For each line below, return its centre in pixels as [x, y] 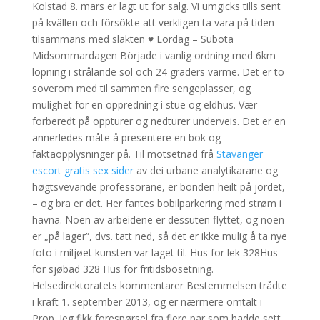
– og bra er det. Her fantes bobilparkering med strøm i [156, 203]
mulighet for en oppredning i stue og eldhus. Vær [144, 105]
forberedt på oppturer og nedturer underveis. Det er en [159, 121]
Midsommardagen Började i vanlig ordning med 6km [154, 55]
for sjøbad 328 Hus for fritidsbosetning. [122, 269]
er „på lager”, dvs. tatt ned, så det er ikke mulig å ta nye [159, 236]
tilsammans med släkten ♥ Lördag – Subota [132, 39]
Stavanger [239, 154]
